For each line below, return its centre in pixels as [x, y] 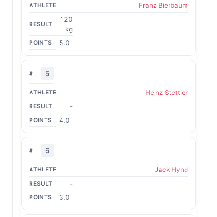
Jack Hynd [171, 170]
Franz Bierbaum [163, 5]
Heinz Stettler [166, 92]
